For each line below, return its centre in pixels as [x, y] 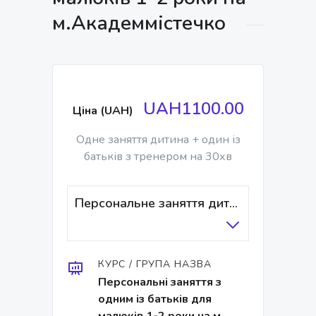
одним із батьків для [155, 299]
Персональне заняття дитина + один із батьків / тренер [233, 203]
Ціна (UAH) [103, 111]
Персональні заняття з [160, 282]
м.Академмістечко [139, 23]
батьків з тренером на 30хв [158, 157]
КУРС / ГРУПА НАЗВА [155, 264]
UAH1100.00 [193, 109]
